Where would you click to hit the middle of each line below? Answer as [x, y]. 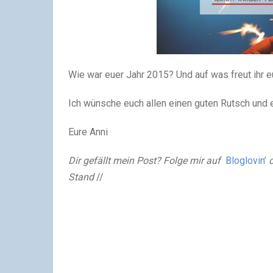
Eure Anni [88, 132]
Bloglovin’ [246, 161]
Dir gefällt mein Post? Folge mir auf [144, 161]
